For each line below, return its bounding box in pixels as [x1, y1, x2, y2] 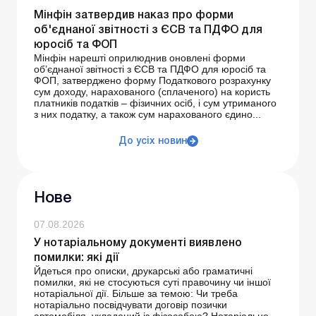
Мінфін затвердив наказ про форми [34, 11, 233, 21]
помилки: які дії [34, 253, 119, 264]
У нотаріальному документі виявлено [34, 238, 242, 249]
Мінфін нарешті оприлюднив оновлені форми [34, 52, 245, 64]
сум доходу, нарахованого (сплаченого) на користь [34, 86, 270, 98]
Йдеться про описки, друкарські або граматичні [34, 265, 253, 277]
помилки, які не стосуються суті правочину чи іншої [34, 276, 271, 288]
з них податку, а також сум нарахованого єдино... [34, 109, 261, 121]
